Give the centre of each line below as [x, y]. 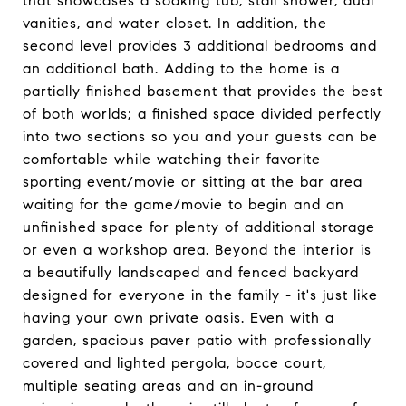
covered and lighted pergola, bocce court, [174, 363]
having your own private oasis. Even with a [179, 318]
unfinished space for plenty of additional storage [199, 227]
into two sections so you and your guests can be [200, 136]
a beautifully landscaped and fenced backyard [191, 272]
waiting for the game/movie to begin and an [184, 204]
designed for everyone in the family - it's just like [200, 295]
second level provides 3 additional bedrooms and [200, 46]
